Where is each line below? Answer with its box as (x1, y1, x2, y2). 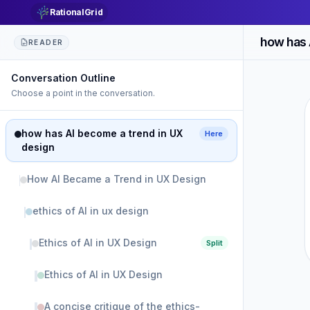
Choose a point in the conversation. (11, 88, 155, 98)
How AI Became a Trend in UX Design (27, 173, 207, 185)
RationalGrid (50, 6, 103, 17)
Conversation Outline (11, 72, 116, 84)
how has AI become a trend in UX (21, 127, 183, 139)
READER (28, 37, 64, 46)
